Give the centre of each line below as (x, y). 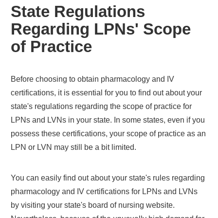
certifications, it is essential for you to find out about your (107, 92)
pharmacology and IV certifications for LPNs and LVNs (104, 191)
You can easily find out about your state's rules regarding (108, 178)
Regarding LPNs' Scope (101, 29)
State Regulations (78, 11)
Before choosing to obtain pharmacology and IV (93, 79)
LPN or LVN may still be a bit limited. (74, 147)
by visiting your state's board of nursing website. (93, 205)
